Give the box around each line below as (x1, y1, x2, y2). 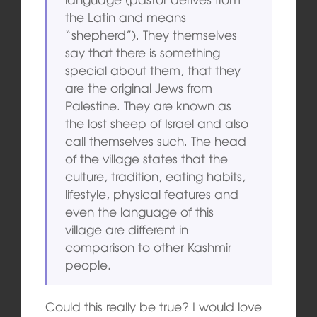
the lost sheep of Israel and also (65, 114, 249, 132)
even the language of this (65, 202, 214, 221)
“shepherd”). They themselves (65, 25, 238, 44)
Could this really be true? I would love (45, 297, 262, 316)
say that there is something (65, 43, 221, 62)
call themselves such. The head (65, 132, 247, 150)
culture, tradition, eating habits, (65, 167, 246, 185)
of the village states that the (65, 149, 229, 168)
